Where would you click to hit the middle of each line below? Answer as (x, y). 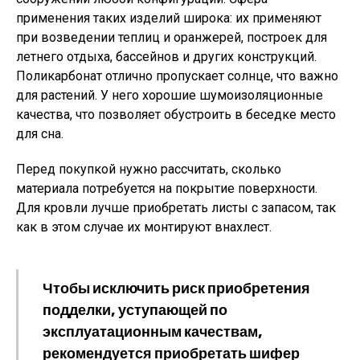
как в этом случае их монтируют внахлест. (144, 227)
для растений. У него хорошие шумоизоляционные (170, 95)
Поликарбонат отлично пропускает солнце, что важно (177, 76)
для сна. (40, 134)
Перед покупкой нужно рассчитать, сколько (149, 169)
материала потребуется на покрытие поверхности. (167, 188)
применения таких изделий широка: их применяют (169, 18)
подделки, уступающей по (135, 310)
